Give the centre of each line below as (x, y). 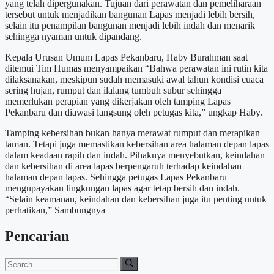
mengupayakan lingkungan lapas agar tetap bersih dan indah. (122, 188)
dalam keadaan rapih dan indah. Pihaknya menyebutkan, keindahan (135, 155)
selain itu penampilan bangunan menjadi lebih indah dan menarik (130, 26)
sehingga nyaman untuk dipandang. (73, 37)
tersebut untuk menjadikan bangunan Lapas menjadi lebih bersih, (130, 15)
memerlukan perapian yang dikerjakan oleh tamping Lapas (118, 102)
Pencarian (37, 236)
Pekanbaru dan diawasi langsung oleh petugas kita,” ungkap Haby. (134, 113)
